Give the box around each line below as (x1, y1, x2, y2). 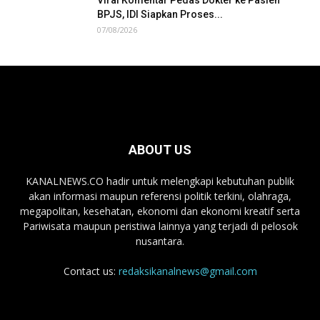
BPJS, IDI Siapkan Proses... (97, 9, 223, 20)
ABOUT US (129, 142, 191, 157)
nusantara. (136, 234, 184, 248)
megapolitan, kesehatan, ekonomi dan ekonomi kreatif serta (20, 204, 300, 218)
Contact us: (63, 264, 119, 278)
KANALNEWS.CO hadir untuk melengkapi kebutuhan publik (26, 174, 294, 188)
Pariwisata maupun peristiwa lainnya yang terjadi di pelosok (22, 219, 298, 233)
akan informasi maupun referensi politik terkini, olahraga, (29, 189, 291, 203)
